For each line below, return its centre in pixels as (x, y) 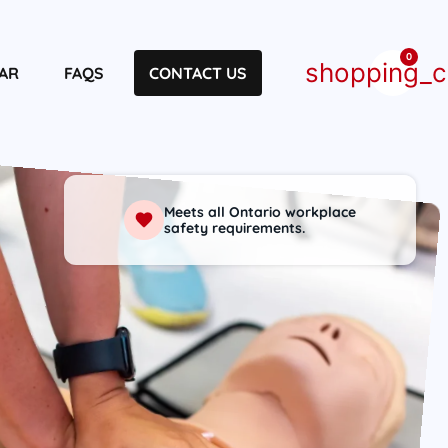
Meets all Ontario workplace (260, 212)
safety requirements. (234, 228)
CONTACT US (197, 72)
